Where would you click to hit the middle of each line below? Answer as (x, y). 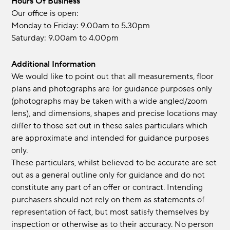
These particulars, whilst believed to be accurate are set (114, 163)
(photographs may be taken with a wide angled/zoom (110, 101)
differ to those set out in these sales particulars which (110, 126)
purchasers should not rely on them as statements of (108, 200)
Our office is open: (45, 14)
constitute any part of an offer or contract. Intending (107, 188)
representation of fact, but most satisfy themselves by (110, 212)
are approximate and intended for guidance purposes (110, 138)
